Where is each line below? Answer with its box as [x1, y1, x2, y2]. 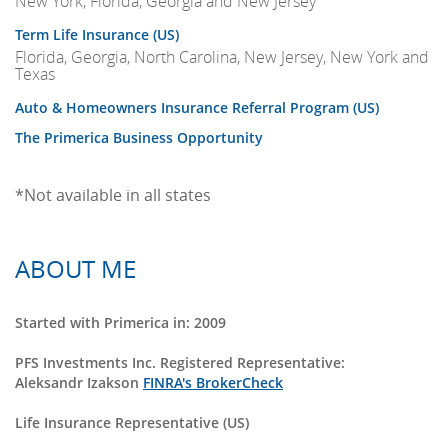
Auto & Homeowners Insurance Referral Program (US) [15, 98, 379, 118]
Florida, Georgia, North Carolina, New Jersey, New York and [15, 46, 429, 69]
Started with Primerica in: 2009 [15, 313, 226, 333]
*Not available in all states [15, 184, 211, 207]
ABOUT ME [15, 252, 136, 286]
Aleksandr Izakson [15, 373, 143, 393]
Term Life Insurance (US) [15, 25, 179, 45]
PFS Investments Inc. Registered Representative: [15, 353, 345, 373]
